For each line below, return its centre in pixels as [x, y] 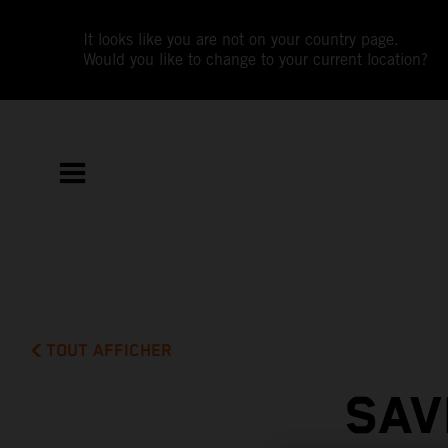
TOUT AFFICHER [109, 350]
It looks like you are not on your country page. [241, 39]
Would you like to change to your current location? [256, 59]
